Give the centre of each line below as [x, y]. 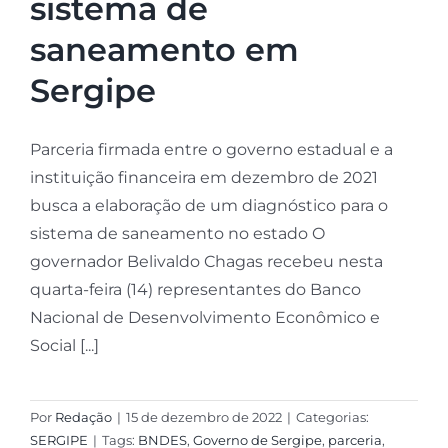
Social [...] [64, 346]
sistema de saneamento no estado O [177, 234]
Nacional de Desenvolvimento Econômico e [204, 318]
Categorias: [332, 417]
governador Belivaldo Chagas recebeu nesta [206, 262]
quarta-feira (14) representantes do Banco [195, 290]
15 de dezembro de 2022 [203, 417]
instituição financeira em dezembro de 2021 [203, 178]
